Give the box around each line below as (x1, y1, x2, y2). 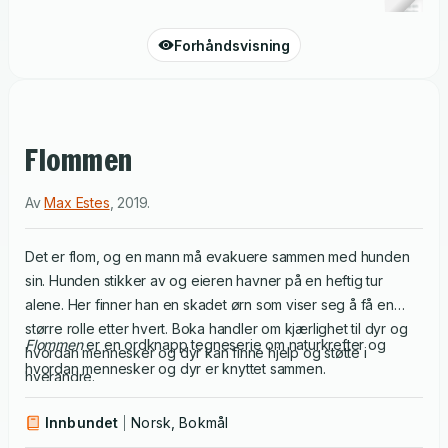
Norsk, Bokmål (131, 414, 229, 431)
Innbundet (45, 414, 119, 431)
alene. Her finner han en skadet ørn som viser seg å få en (25, 296, 394, 313)
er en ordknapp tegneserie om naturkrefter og (82, 336, 386, 353)
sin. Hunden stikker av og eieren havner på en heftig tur (25, 272, 383, 289)
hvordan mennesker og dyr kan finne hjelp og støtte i (25, 344, 367, 361)
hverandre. (25, 368, 95, 385)
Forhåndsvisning (173, 36, 291, 54)
